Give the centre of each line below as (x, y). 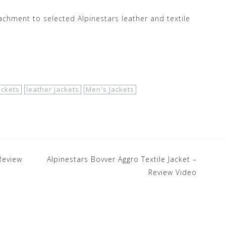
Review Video (173, 172)
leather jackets (53, 89)
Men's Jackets (110, 89)
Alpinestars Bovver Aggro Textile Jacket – (122, 159)
